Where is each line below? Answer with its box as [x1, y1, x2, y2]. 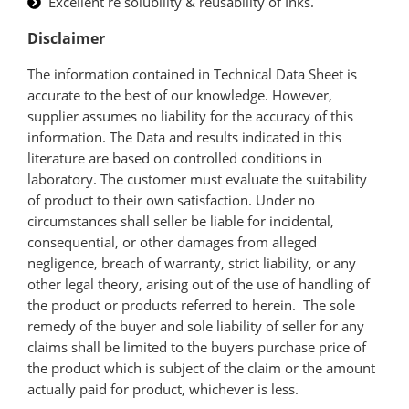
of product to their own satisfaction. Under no [27, 192, 315, 209]
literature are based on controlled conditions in [27, 150, 322, 167]
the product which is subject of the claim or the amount [27, 360, 375, 377]
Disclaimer [27, 28, 105, 48]
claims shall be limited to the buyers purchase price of [27, 339, 366, 356]
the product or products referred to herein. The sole [27, 297, 355, 314]
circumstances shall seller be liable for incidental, [27, 213, 334, 230]
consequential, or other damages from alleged [27, 234, 317, 251]
